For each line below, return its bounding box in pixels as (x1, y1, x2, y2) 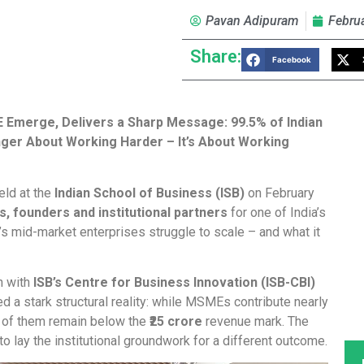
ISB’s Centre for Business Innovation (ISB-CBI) (33, 275, 315, 291)
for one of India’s (227, 204, 326, 220)
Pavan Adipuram (206, 13, 299, 28)
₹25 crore (149, 314, 202, 330)
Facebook (272, 54, 312, 64)
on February (245, 184, 314, 201)
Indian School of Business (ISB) (54, 184, 245, 201)
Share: (190, 46, 241, 67)
